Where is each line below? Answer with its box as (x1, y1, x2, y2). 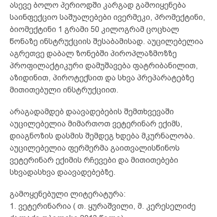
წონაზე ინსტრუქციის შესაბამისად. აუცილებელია (10, 37, 203, 46)
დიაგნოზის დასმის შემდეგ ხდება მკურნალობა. (10, 131, 195, 140)
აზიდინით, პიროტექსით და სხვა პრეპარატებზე (10, 73, 194, 82)
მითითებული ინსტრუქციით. (10, 85, 119, 94)
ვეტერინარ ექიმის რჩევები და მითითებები (10, 155, 178, 164)
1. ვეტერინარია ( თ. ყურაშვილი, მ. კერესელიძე (10, 201, 196, 210)
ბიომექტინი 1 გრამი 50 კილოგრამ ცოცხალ (10, 25, 179, 33)
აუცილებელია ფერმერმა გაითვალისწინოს (10, 143, 180, 152)
